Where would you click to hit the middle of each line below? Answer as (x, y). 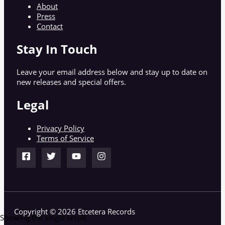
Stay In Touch (57, 49)
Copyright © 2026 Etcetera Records (75, 212)
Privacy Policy (61, 128)
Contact (50, 26)
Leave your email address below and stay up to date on (112, 72)
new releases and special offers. (71, 82)
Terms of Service (65, 138)
